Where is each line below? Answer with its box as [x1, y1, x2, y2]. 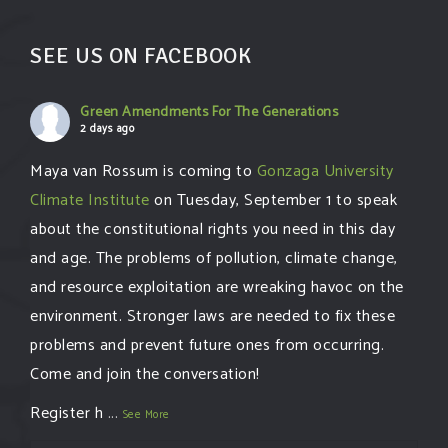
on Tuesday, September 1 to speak [149, 186, 397, 214]
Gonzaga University [256, 157, 394, 185]
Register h [30, 399, 103, 427]
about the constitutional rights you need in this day [30, 215, 395, 243]
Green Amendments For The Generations [80, 100, 338, 124]
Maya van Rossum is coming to [30, 157, 257, 185]
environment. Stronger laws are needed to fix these [30, 302, 395, 330]
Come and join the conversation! [30, 360, 260, 388]
